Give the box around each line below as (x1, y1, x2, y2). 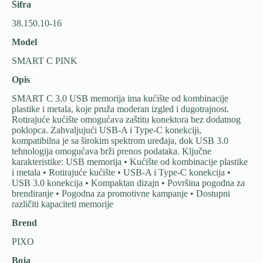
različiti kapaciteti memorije (12, 199, 113, 209)
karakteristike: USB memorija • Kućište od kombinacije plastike (12, 157, 248, 167)
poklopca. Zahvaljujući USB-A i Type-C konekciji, (12, 125, 201, 135)
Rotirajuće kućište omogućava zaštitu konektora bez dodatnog (12, 114, 241, 124)
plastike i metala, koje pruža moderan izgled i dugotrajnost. (12, 104, 229, 114)
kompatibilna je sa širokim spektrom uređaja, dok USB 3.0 (12, 136, 228, 146)
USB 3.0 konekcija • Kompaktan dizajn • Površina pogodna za (12, 178, 245, 188)
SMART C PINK (12, 56, 77, 66)
